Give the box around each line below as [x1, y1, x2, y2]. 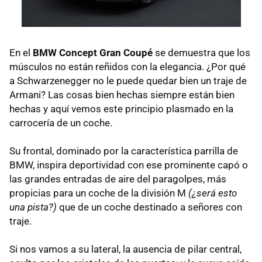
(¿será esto [188, 187, 237, 199]
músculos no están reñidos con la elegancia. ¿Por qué [9, 61, 246, 73]
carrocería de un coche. [9, 117, 112, 129]
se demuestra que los [153, 47, 250, 59]
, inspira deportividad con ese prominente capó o [33, 159, 248, 171]
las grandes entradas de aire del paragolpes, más [9, 173, 226, 185]
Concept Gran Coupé [57, 47, 153, 59]
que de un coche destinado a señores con [57, 201, 242, 213]
